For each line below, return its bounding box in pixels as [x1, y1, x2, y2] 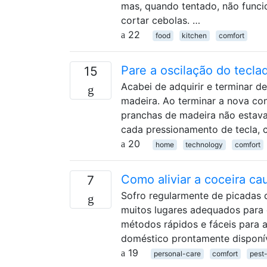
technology [185, 139, 223, 149]
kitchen [182, 30, 207, 40]
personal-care [153, 249, 201, 258]
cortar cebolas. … [121, 14, 200, 26]
